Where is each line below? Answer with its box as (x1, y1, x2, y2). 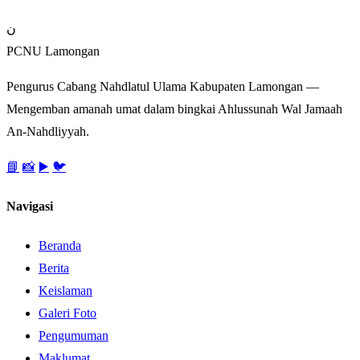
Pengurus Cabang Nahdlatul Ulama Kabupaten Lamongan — (6, 79, 319, 93)
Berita (39, 261, 69, 276)
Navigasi (6, 199, 53, 214)
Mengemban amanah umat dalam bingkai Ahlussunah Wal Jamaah (6, 101, 342, 116)
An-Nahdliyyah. (6, 124, 89, 138)
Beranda (39, 239, 81, 253)
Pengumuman (39, 329, 108, 343)
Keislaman (39, 284, 92, 298)
